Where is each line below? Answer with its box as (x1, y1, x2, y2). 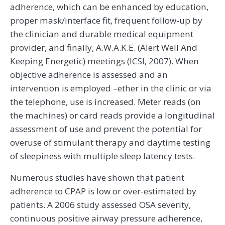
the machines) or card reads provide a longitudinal (10, 109, 215, 122)
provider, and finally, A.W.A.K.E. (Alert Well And (10, 42, 197, 54)
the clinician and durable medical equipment (10, 28, 193, 40)
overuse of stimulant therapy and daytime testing (10, 137, 210, 149)
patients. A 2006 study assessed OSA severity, (10, 199, 191, 211)
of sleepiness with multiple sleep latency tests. (10, 150, 195, 162)
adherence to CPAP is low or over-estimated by (10, 185, 196, 197)
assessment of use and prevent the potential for (10, 123, 202, 135)
